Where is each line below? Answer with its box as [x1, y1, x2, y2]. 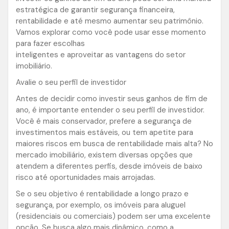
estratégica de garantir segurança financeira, [16, 5, 175, 15]
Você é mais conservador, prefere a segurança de [16, 116, 192, 127]
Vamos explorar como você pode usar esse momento [16, 27, 206, 38]
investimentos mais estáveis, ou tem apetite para [16, 127, 193, 138]
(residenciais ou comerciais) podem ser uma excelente [16, 211, 211, 222]
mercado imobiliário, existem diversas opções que [16, 150, 193, 161]
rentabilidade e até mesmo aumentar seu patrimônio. [16, 16, 203, 27]
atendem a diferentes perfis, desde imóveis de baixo [16, 161, 202, 172]
